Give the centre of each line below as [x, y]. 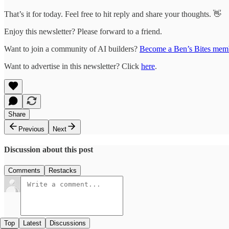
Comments [24, 171]
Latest [32, 223]
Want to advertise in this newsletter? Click [73, 66]
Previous [31, 129]
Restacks [63, 171]
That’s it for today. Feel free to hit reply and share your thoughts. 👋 [113, 14]
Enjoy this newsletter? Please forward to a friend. [83, 31]
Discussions [68, 223]
